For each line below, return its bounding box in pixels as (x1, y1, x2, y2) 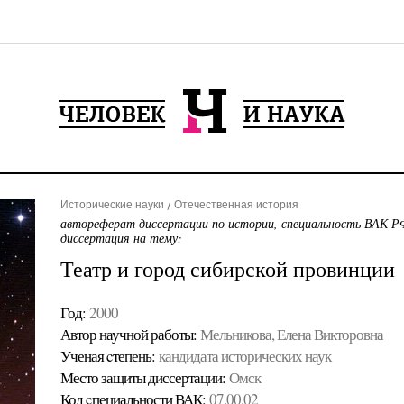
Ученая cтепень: (60, 345, 155, 366)
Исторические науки (60, 198, 164, 211)
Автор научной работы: (60, 324, 197, 344)
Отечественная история (173, 198, 298, 211)
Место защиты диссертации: (60, 367, 225, 388)
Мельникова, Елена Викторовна (199, 324, 383, 344)
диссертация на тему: (60, 229, 182, 246)
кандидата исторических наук (158, 345, 331, 366)
